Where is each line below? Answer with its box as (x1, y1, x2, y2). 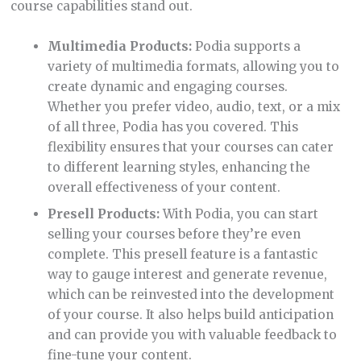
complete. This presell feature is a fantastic (48, 246, 318, 262)
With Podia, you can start (160, 205, 319, 222)
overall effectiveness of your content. (48, 179, 281, 195)
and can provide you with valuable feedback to (48, 326, 338, 342)
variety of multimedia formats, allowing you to (48, 58, 340, 74)
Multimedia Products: (48, 38, 193, 54)
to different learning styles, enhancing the (48, 159, 311, 175)
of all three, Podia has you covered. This (48, 118, 299, 135)
